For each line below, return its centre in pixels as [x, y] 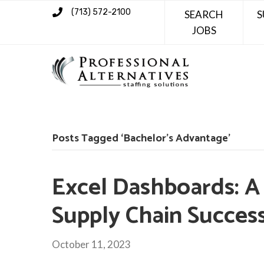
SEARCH [204, 14]
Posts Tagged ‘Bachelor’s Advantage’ [141, 138]
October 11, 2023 [91, 244]
